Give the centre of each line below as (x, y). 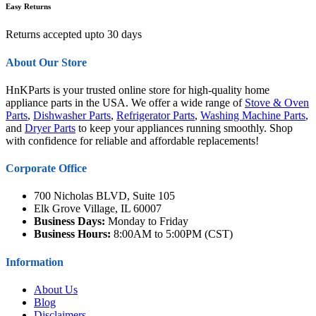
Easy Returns (28, 7)
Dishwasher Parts (72, 115)
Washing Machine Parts (253, 115)
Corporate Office (46, 169)
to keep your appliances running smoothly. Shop (184, 128)
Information (35, 262)
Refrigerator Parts (156, 115)
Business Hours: (72, 234)
